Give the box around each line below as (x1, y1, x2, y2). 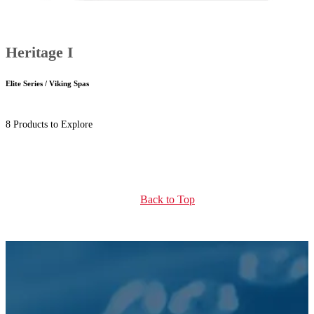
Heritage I (6, 43, 74, 61)
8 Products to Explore (6, 118, 93, 130)
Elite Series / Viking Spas (6, 78, 89, 88)
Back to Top (140, 193, 195, 205)
